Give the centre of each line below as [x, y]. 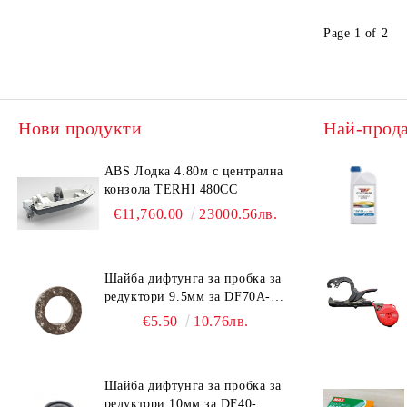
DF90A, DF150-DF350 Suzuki [190, 315]
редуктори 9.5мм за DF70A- [187, 297]
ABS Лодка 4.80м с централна [194, 172]
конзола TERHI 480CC [171, 190]
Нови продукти [80, 129]
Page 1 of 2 [356, 33]
